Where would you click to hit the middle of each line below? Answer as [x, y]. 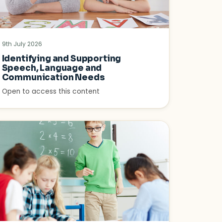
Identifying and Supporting [61, 59]
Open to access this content [51, 92]
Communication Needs [53, 78]
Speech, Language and [52, 68]
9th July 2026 [22, 44]
